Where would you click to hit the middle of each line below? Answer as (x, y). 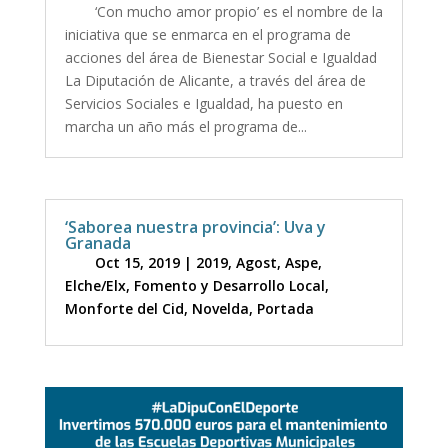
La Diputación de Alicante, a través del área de (215, 80)
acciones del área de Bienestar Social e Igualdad (220, 57)
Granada (97, 242)
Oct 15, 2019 (137, 262)
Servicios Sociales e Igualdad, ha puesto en (203, 103)
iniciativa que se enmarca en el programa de (207, 34)
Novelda (220, 308)
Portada (285, 308)
